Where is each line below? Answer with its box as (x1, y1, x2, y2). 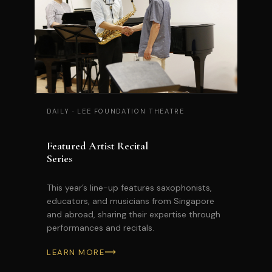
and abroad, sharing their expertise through (47, 209, 220, 220)
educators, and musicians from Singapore (47, 195, 214, 207)
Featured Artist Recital (47, 139, 148, 153)
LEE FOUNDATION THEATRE (74, 107, 185, 116)
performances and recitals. (47, 222, 154, 234)
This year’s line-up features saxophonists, (47, 182, 212, 194)
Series (47, 152, 73, 166)
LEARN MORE (47, 247, 105, 258)
